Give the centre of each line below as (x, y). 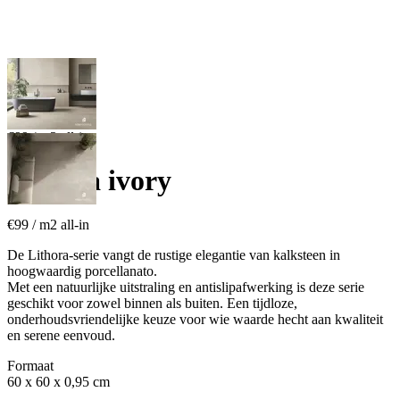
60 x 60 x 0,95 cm (58, 381)
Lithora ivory (89, 181)
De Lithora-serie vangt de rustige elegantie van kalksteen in (174, 254)
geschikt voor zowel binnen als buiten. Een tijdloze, (152, 303)
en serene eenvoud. (61, 335)
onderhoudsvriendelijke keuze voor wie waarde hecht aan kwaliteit (195, 319)
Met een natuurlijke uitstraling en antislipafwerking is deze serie (186, 287)
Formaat (30, 365)
